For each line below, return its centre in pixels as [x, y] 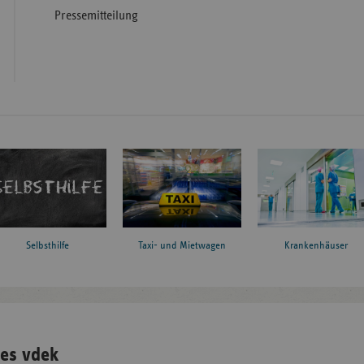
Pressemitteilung [97, 16]
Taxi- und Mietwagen [182, 245]
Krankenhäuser [316, 245]
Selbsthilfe [48, 245]
